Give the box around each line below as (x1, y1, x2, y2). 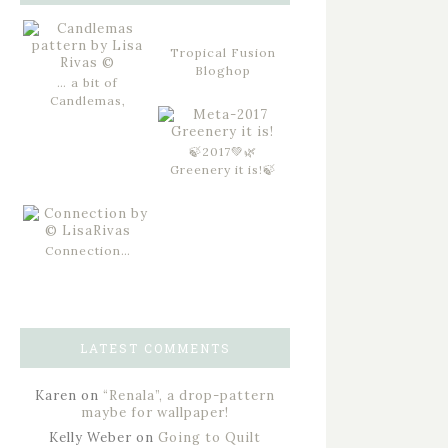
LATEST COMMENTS (79, 340, 231, 356)
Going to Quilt (158, 429, 261, 446)
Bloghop (194, 63, 251, 78)
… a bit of (57, 75, 118, 90)
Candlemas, (49, 93, 126, 108)
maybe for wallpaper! (81, 404, 229, 421)
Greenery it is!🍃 (169, 162, 276, 177)
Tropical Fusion (169, 45, 276, 60)
